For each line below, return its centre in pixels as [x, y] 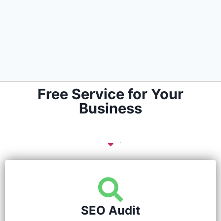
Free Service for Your [110, 94]
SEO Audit [110, 210]
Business [110, 108]
